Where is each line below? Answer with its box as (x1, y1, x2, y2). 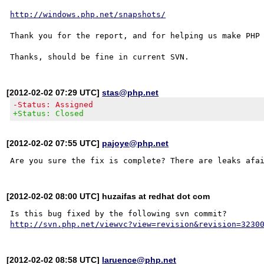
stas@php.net (102, 87, 159, 97)
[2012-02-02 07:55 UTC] (6, 138, 103, 148)
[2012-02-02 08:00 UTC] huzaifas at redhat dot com (6, 191, 210, 201)
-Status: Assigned (13, 100, 94, 109)
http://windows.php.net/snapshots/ (10, 9, 166, 19)
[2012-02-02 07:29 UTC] (6, 87, 103, 97)
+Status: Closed (13, 108, 84, 118)
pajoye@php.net (102, 138, 169, 148)
